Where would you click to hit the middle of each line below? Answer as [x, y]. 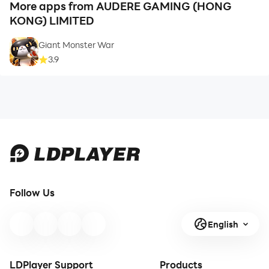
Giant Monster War [76, 45]
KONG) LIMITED [52, 21]
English [223, 224]
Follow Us [32, 193]
